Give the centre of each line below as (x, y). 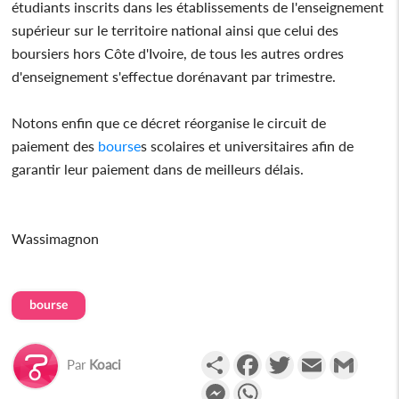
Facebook (291, 357)
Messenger (263, 386)
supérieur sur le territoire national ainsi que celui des (175, 29)
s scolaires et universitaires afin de (248, 145)
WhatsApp (295, 386)
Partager (256, 357)
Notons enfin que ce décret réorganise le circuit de (169, 122)
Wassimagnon (56, 238)
